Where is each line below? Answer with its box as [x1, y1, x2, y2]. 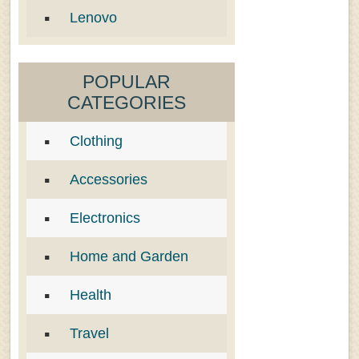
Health [70, 287, 111, 304]
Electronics [70, 210, 140, 227]
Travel [70, 325, 109, 342]
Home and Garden [70, 248, 188, 265]
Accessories [70, 171, 147, 188]
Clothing [70, 133, 123, 150]
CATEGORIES [67, 92, 186, 114]
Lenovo [70, 10, 117, 26]
